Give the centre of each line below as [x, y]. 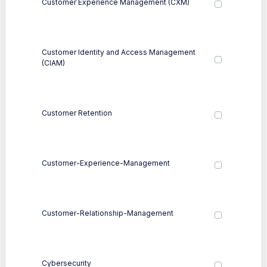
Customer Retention [77, 113]
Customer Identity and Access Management [119, 52]
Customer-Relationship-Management [108, 213]
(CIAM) [53, 63]
